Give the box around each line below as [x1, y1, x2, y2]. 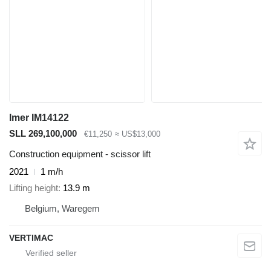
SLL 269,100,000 [9, 128, 77, 139]
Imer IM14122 [9, 112, 69, 123]
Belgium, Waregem [25, 203, 100, 214]
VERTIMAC [9, 232, 53, 243]
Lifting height [9, 182, 58, 193]
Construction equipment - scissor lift [9, 149, 151, 160]
